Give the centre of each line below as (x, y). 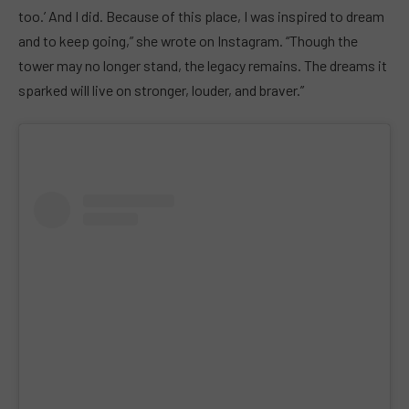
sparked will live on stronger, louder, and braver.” (161, 89)
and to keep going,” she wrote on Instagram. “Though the (188, 40)
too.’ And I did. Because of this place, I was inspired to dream (201, 16)
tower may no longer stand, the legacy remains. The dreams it (203, 65)
